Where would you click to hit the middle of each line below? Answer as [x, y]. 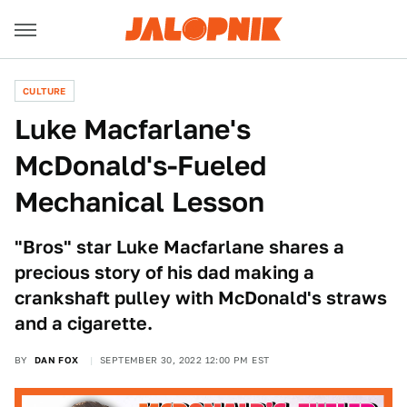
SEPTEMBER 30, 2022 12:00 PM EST [185, 360]
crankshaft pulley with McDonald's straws [201, 298]
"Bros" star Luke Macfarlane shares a [179, 247]
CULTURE [45, 91]
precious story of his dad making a [164, 273]
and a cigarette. [84, 323]
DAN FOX [56, 360]
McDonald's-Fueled [140, 165]
